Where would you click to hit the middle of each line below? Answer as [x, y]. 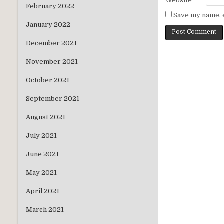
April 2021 [43, 191]
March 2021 [45, 210]
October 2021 [48, 80]
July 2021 [41, 136]
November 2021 [52, 62]
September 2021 [53, 99]
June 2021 [42, 154]
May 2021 [41, 173]
